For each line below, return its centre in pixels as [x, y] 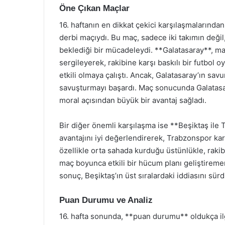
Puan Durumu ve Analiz [106, 200]
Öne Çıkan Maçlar [94, 8]
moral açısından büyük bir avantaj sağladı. [133, 100]
